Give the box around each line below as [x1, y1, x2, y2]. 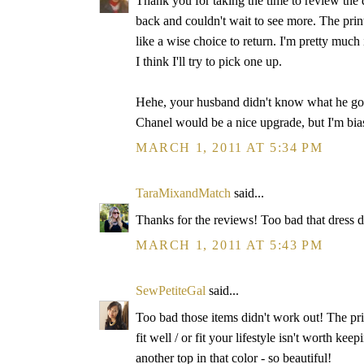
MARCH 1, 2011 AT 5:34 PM [136, 141, 323, 154]
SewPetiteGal [136, 284, 206, 297]
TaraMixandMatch [136, 186, 231, 200]
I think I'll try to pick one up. [136, 54, 282, 68]
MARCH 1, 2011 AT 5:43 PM [136, 238, 323, 252]
